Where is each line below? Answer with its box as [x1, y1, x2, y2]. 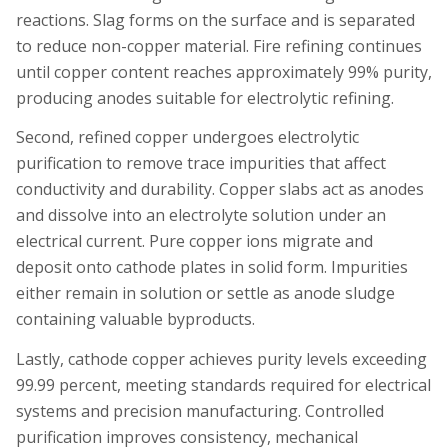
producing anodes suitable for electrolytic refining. [16, 86, 394, 109]
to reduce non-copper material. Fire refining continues [16, 34, 422, 57]
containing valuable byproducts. [16, 308, 255, 331]
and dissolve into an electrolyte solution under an [16, 204, 386, 227]
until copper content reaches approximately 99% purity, [16, 60, 432, 83]
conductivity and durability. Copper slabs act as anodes [16, 178, 424, 201]
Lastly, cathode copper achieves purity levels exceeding [16, 347, 427, 370]
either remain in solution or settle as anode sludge [16, 282, 395, 305]
